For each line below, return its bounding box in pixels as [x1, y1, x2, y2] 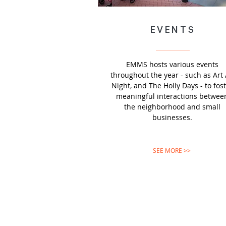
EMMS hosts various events [126, 60, 218, 69]
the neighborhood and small [124, 102, 220, 111]
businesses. [152, 112, 192, 122]
